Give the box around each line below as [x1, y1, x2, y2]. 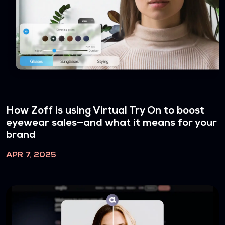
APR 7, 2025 [6, 151, 56, 159]
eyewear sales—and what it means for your [6, 118, 217, 128]
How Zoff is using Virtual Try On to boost [6, 105, 204, 116]
